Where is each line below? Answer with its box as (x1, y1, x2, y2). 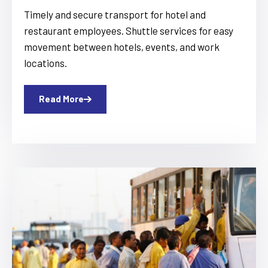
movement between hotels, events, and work (24, 40, 220, 53)
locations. (24, 56, 67, 69)
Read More (39, 93, 84, 105)
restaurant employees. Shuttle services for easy (24, 24, 233, 36)
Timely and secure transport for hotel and (24, 8, 206, 20)
